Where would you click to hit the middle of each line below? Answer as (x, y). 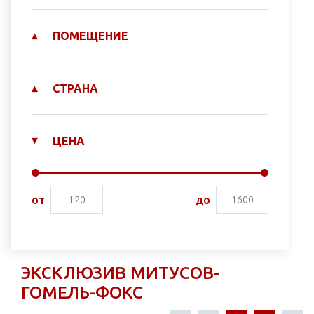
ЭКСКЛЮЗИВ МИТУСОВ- (120, 273)
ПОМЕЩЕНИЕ (90, 36)
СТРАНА (75, 89)
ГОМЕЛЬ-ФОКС (82, 293)
